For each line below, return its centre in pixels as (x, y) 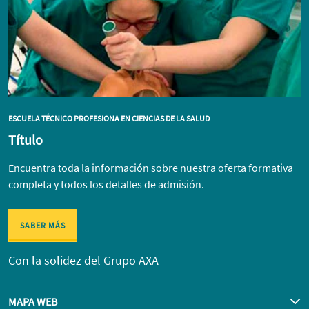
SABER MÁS (43, 225)
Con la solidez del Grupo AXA (83, 260)
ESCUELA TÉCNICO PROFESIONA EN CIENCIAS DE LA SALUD (109, 118)
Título (26, 139)
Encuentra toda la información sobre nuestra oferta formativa (151, 167)
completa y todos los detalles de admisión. (106, 184)
